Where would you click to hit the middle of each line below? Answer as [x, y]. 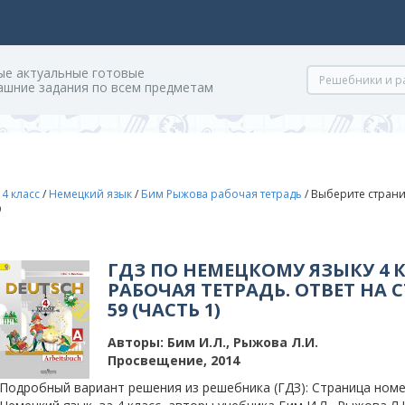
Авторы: [136, 342]
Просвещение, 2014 [174, 360]
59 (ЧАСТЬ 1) [164, 310]
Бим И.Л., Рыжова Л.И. [241, 342]
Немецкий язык [90, 194]
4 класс [21, 194]
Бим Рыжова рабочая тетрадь [221, 194]
